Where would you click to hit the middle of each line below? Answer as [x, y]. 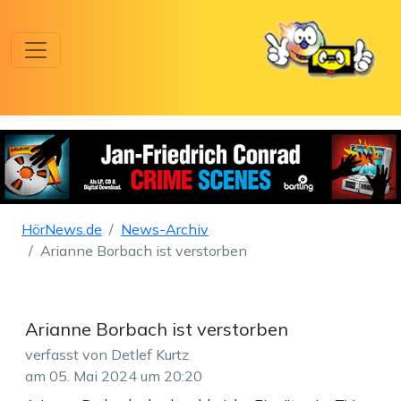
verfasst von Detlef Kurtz [107, 355]
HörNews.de [62, 230]
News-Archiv [165, 230]
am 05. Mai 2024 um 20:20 [114, 376]
